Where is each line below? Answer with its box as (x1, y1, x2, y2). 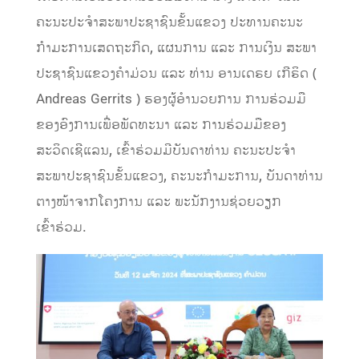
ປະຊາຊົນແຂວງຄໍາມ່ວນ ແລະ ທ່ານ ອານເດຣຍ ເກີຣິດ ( (35, 63, 317, 83)
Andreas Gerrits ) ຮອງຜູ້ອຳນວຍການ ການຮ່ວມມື (35, 89, 306, 109)
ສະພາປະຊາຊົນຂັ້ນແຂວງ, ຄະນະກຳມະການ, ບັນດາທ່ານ (35, 166, 323, 186)
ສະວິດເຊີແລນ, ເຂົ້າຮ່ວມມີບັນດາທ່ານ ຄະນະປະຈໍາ (35, 140, 296, 160)
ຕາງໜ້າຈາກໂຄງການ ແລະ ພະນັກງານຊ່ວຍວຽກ (35, 192, 281, 212)
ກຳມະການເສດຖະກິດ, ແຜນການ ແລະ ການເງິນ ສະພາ (35, 38, 317, 58)
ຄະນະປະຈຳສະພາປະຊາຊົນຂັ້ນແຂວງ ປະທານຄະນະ (35, 12, 303, 32)
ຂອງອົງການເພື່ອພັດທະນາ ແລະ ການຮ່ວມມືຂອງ (35, 115, 286, 135)
